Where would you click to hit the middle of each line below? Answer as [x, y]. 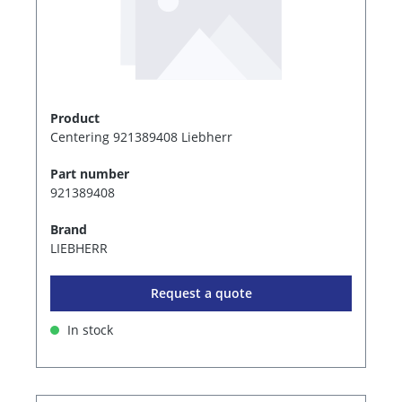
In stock [88, 329]
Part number [90, 173]
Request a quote [201, 293]
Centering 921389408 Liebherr [141, 136]
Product [75, 118]
